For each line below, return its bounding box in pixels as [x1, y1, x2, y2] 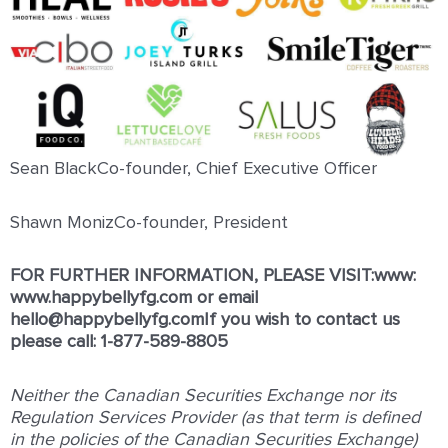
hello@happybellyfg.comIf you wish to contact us [10, 311, 400, 330]
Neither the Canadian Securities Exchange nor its [10, 386, 396, 405]
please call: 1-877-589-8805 [10, 333, 228, 352]
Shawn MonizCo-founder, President [10, 213, 288, 232]
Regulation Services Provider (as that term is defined [10, 408, 420, 427]
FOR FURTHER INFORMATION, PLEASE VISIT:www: [10, 267, 416, 286]
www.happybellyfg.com [10, 289, 192, 308]
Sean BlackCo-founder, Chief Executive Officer [10, 160, 377, 179]
